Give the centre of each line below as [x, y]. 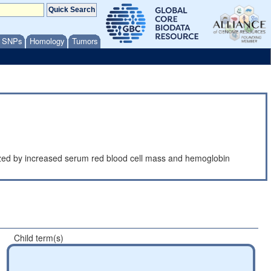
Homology [47, 41]
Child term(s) [39, 238]
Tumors [85, 41]
